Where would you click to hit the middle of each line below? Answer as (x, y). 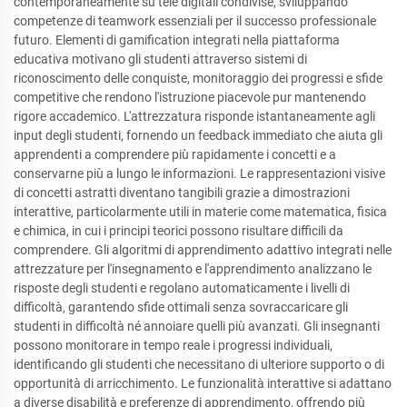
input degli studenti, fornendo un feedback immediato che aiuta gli (198, 135)
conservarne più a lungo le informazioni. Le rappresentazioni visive (199, 173)
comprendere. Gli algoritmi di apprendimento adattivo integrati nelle (203, 249)
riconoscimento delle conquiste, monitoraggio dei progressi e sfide (198, 78)
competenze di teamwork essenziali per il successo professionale (195, 20)
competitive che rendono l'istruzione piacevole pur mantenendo (190, 97)
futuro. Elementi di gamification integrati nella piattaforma (177, 40)
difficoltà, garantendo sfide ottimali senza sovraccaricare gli (181, 307)
